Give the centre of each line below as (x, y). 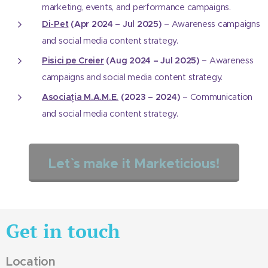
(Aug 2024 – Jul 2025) (152, 60)
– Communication (217, 97)
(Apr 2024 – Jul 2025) (115, 24)
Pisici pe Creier (73, 60)
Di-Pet (55, 24)
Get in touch (63, 231)
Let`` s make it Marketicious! (134, 163)
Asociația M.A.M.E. (80, 97)
